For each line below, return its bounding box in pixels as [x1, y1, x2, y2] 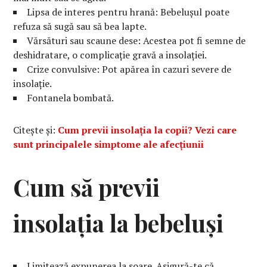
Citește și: [13, 123, 58, 136]
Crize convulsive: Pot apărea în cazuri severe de [27, 62, 232, 76]
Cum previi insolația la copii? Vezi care [58, 123, 237, 136]
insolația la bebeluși [13, 207, 224, 238]
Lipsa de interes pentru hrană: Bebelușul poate [27, 5, 230, 18]
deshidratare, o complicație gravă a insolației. [13, 48, 207, 61]
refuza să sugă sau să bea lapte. [13, 19, 147, 33]
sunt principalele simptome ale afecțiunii [13, 137, 204, 151]
